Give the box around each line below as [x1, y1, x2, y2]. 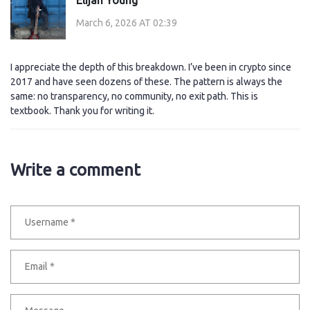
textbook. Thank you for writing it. [10, 105, 154, 117]
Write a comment [10, 161, 140, 180]
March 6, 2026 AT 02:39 [76, 17, 177, 28]
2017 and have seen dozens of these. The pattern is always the [10, 76, 282, 88]
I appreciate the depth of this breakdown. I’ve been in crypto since [10, 62, 291, 73]
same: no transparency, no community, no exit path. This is [10, 91, 258, 102]
